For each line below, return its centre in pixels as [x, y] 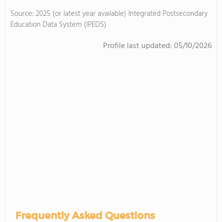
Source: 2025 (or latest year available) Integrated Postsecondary [109, 14]
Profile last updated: [139, 46]
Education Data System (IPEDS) [58, 25]
